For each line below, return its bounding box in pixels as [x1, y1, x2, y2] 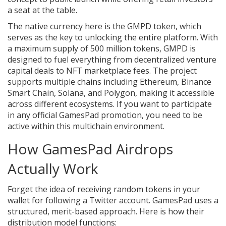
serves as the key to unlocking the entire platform [8, 32, 197, 43]
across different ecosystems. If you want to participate [8, 98, 212, 110]
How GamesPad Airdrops [8, 139, 173, 159]
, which [176, 21, 201, 32]
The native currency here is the [8, 21, 127, 32]
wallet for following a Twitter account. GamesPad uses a [8, 195, 218, 206]
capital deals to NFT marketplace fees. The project [8, 65, 197, 77]
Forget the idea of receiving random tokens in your [8, 184, 200, 195]
